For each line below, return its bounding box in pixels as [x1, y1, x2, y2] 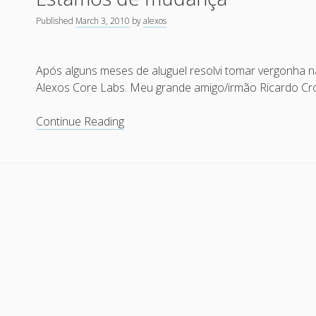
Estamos [123, 113, 168, 128]
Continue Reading [36, 114, 125, 129]
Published [36, 15, 76, 27]
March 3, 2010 [75, 15, 130, 27]
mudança [123, 147, 171, 162]
